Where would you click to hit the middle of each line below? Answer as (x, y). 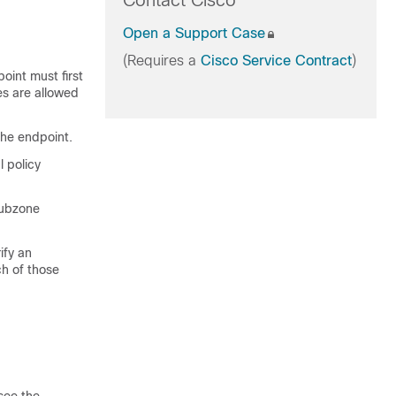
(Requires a (161, 61)
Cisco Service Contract (276, 61)
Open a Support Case (194, 33)
